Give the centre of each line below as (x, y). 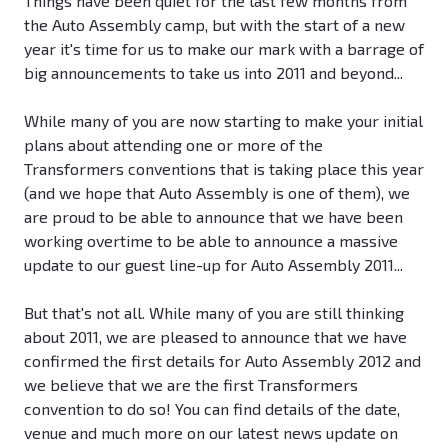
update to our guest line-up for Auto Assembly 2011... (213, 265)
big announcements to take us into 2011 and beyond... (213, 73)
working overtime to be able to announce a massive (211, 241)
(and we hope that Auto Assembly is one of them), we (217, 193)
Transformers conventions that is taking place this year (224, 169)
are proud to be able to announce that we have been (213, 217)
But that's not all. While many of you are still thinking (214, 313)
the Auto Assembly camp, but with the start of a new (214, 25)
